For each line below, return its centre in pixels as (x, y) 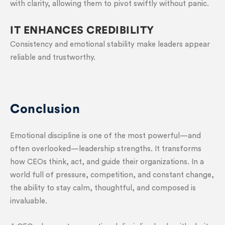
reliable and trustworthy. (53, 58)
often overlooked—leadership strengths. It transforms (106, 149)
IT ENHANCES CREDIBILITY (82, 30)
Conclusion (45, 109)
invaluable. (29, 201)
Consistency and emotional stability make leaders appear (110, 44)
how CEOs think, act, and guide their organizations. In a (107, 162)
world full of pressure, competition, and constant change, (112, 175)
